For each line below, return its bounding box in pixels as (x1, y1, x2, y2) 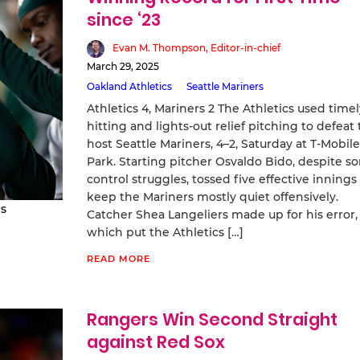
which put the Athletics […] (86, 224, 243, 239)
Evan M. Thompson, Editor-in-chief (112, 42, 280, 54)
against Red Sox (86, 329, 225, 354)
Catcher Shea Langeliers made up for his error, (86, 207, 358, 222)
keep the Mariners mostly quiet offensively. (86, 189, 338, 204)
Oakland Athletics (86, 80, 172, 92)
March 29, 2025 (86, 59, 159, 72)
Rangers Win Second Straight (86, 307, 337, 331)
